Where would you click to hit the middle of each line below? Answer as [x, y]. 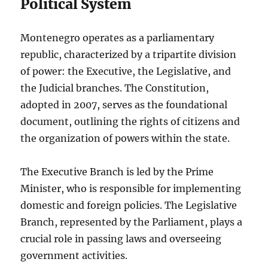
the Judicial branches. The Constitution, [115, 88]
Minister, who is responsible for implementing [131, 188]
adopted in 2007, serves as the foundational [124, 104]
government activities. [74, 255]
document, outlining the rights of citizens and [130, 121]
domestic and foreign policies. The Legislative [129, 205]
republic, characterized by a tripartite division [129, 54]
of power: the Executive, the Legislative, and [126, 71]
